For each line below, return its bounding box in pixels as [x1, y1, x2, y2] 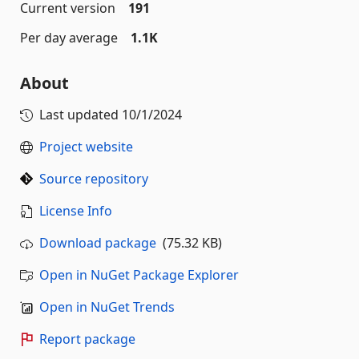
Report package [39, 330, 135, 348]
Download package [39, 234, 156, 252]
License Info [39, 202, 112, 220]
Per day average [20, 29, 118, 46]
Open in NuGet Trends [39, 298, 175, 316]
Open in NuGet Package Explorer [39, 266, 239, 284]
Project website [39, 138, 133, 155]
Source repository [39, 170, 148, 188]
